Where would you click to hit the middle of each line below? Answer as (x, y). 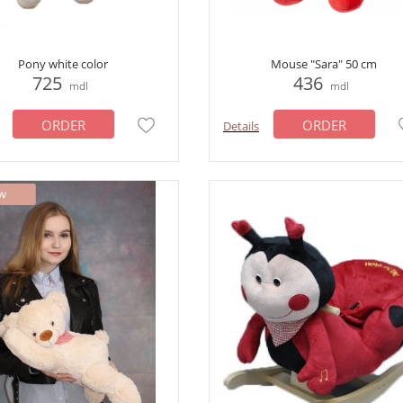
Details (241, 126)
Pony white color (63, 64)
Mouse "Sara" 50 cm (323, 64)
